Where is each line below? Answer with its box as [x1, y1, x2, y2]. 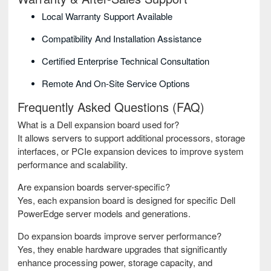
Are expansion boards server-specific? [18, 180, 170, 194]
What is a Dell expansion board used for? [18, 118, 179, 131]
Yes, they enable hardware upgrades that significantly [18, 243, 227, 256]
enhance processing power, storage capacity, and [18, 256, 212, 269]
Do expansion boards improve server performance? [18, 229, 221, 243]
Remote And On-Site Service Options [42, 77, 190, 90]
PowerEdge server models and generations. [18, 207, 191, 220]
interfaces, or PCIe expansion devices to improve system [18, 145, 244, 158]
